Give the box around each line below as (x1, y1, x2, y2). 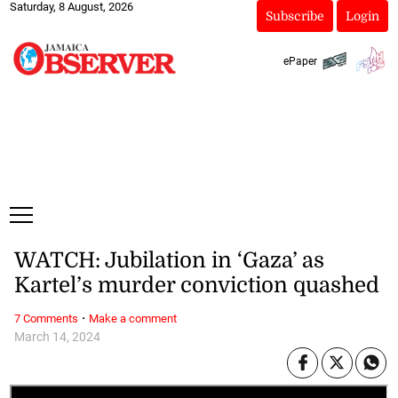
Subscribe (265, 9, 324, 23)
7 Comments (13, 311, 78, 325)
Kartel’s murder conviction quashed (13, 273, 379, 298)
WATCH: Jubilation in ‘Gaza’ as (13, 248, 324, 274)
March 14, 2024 (13, 329, 100, 345)
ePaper (283, 54, 317, 68)
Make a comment (88, 311, 177, 325)
